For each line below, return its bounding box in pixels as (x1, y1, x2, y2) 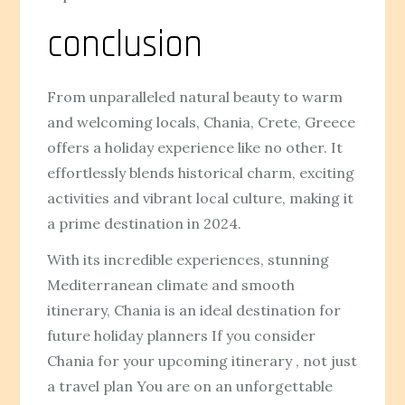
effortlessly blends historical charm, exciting (47, 163, 355, 182)
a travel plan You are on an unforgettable (47, 377, 334, 396)
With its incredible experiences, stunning (47, 250, 330, 269)
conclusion (47, 20, 203, 70)
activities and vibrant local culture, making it (47, 188, 354, 207)
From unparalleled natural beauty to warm (47, 87, 344, 106)
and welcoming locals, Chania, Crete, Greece (47, 112, 356, 131)
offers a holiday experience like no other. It (47, 137, 344, 156)
